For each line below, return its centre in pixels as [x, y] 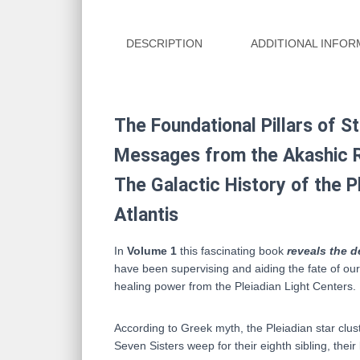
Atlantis [146, 215]
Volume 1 [153, 251]
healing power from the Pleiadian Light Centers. [235, 286]
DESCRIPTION [164, 44]
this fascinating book [233, 251]
